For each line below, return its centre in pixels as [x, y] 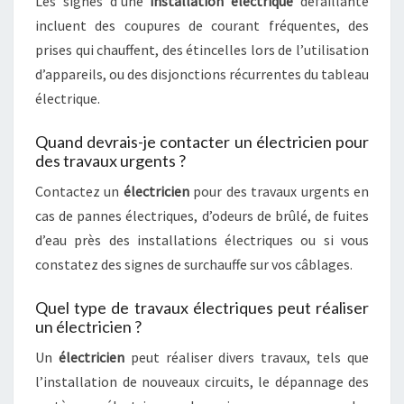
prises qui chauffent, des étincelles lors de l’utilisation [202, 50]
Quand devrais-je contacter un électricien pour [202, 142]
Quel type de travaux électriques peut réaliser [202, 308]
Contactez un [79, 191]
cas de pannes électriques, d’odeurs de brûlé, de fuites [202, 216]
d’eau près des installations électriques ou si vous [202, 240]
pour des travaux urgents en [279, 191]
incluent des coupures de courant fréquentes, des [202, 25]
